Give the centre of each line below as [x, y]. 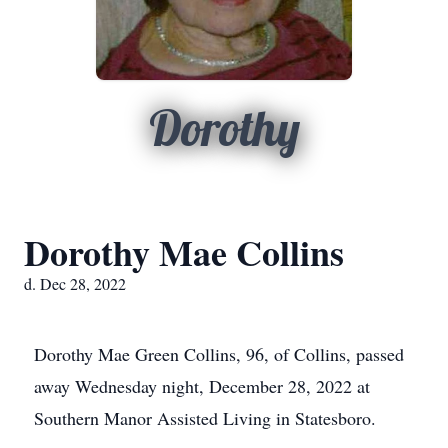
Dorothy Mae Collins [184, 252]
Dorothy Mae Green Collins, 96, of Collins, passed [219, 354]
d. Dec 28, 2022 [75, 283]
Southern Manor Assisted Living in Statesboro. [205, 418]
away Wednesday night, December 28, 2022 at [202, 386]
